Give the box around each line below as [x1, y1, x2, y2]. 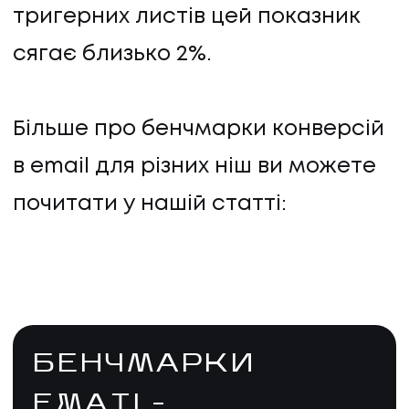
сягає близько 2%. [13, 44, 212, 64]
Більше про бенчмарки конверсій [13, 119, 384, 139]
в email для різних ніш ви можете [13, 156, 376, 176]
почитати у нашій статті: [13, 194, 287, 214]
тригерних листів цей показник [13, 6, 361, 26]
